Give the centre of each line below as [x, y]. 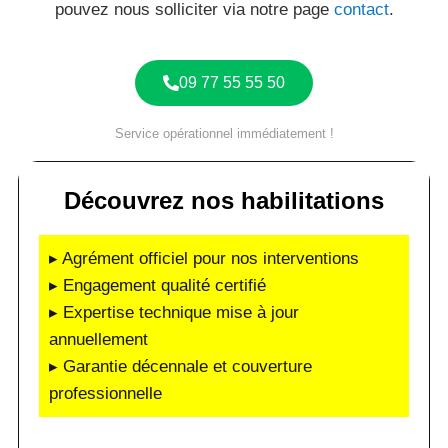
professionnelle [105, 393]
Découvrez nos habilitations [224, 200]
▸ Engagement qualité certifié [157, 285]
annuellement [98, 339]
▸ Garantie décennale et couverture [180, 366]
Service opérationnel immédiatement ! [224, 133]
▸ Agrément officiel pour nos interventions [204, 258]
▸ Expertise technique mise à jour [174, 312]
